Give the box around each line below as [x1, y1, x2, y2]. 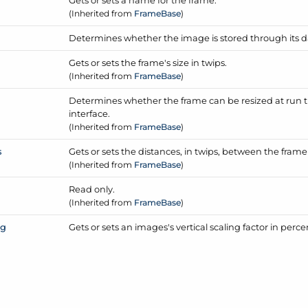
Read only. [69, 183, 115, 195]
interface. [69, 107, 111, 119]
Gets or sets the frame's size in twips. [69, 56, 228, 68]
